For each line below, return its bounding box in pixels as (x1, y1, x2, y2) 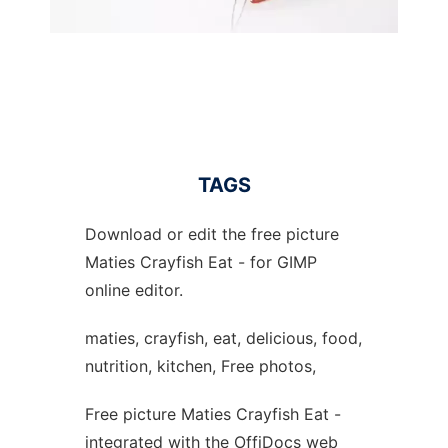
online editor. (84, 280, 183, 300)
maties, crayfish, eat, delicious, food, (84, 328, 362, 348)
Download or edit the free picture (84, 224, 339, 244)
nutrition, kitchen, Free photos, (84, 356, 316, 376)
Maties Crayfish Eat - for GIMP (84, 252, 317, 272)
